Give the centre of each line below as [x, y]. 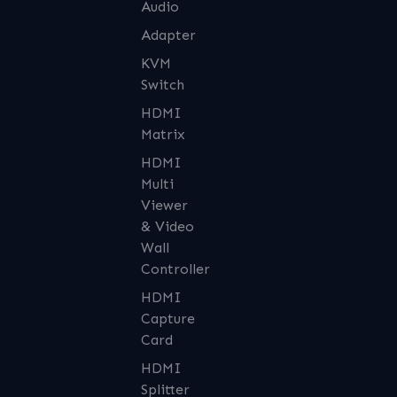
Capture [167, 319]
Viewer [164, 206]
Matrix [163, 135]
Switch [162, 85]
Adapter [168, 35]
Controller [175, 269]
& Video [167, 227]
